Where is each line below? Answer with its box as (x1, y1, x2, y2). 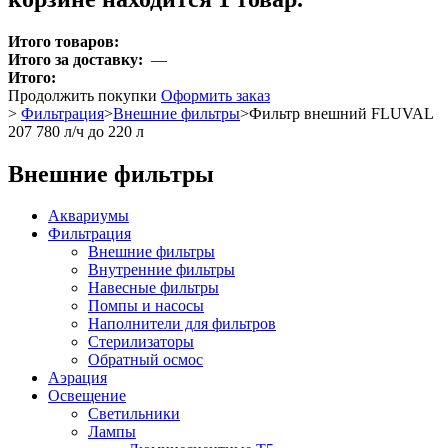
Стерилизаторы (88, 333, 194, 351)
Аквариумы (48, 207, 129, 225)
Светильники (88, 405, 180, 423)
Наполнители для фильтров (88, 315, 276, 333)
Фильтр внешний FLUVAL (249, 104, 433, 122)
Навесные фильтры (88, 279, 219, 297)
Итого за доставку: (8, 50, 151, 68)
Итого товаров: (8, 32, 119, 50)
